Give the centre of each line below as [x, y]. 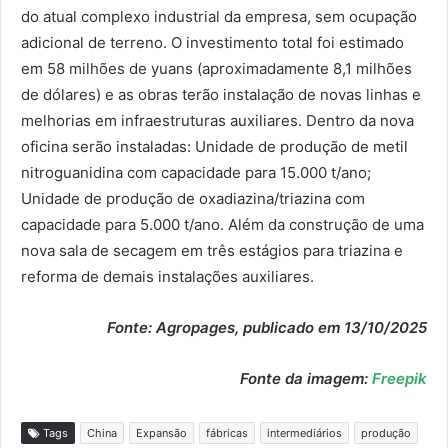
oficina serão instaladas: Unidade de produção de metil [214, 146]
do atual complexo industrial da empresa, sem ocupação [219, 16]
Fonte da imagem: [306, 378]
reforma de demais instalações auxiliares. [167, 276]
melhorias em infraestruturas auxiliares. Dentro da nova [217, 120]
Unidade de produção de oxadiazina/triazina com [193, 198]
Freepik [399, 378]
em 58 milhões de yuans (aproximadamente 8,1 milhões [216, 68]
